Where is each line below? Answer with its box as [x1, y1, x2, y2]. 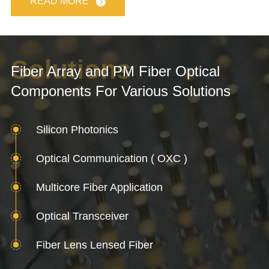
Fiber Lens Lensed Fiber [35, 238, 153, 251]
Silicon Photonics [35, 123, 118, 136]
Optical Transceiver [35, 210, 128, 222]
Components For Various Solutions [10, 82, 231, 99]
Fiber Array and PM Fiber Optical [10, 62, 220, 79]
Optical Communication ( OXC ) [35, 152, 187, 165]
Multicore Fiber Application [35, 181, 163, 193]
